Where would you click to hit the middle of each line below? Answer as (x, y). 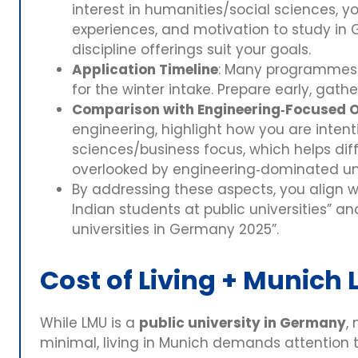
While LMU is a (89, 322)
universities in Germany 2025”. (175, 230)
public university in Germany (243, 322)
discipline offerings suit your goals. (191, 50)
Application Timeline (145, 70)
